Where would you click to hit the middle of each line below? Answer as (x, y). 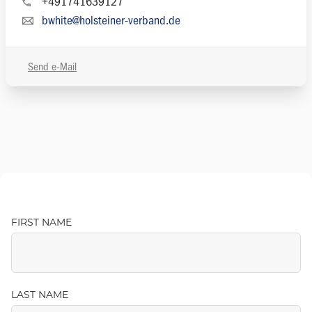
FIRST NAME (41, 223)
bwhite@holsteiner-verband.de (111, 21)
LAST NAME (40, 296)
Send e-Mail (52, 67)
